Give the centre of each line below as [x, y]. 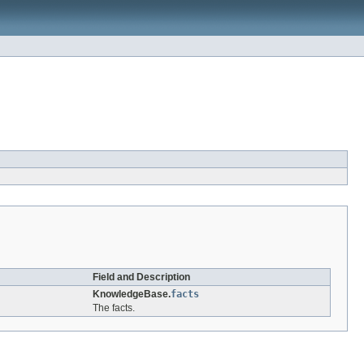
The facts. [114, 308]
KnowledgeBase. [132, 295]
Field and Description [141, 277]
